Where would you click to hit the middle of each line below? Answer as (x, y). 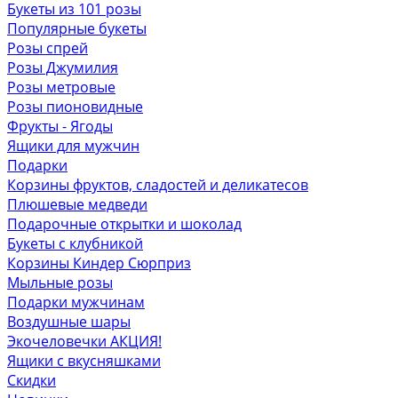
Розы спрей (48, 48)
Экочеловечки (59, 341)
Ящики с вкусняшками (84, 361)
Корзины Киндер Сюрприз (99, 263)
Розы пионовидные (75, 107)
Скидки (32, 380)
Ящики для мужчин (73, 146)
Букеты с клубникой (75, 243)
